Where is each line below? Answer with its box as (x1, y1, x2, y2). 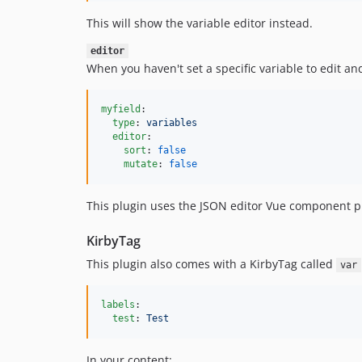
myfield (101, 103, 141, 115)
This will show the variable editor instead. (86, 15, 313, 31)
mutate (124, 158, 158, 170)
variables (146, 117, 197, 128)
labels (101, 299, 135, 310)
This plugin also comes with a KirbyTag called (86, 256, 336, 271)
